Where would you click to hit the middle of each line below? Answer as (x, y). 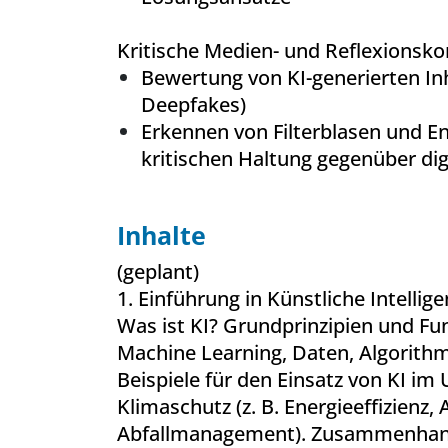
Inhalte (161, 235)
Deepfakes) (193, 104)
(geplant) (158, 271)
